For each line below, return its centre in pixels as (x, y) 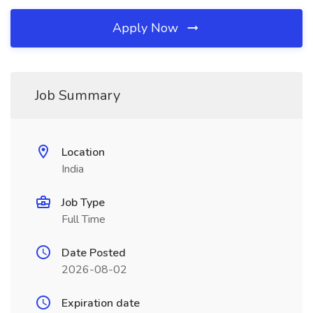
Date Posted (94, 253)
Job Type (83, 203)
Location (83, 152)
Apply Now (147, 28)
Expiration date (101, 303)
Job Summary (78, 95)
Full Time (83, 219)
